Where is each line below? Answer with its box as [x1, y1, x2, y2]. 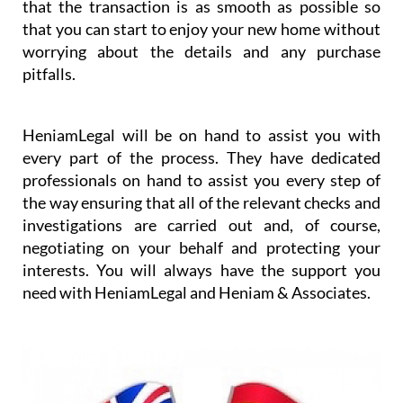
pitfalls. [22, 63, 76, 84]
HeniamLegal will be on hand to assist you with [22, 124, 381, 145]
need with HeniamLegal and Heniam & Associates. [22, 282, 371, 302]
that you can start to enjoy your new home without [22, 18, 381, 39]
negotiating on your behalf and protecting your [22, 237, 381, 257]
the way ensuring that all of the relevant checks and [22, 192, 381, 212]
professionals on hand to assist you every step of [22, 169, 381, 190]
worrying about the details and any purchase [22, 40, 381, 61]
